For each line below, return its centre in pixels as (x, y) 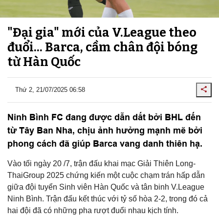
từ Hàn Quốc (44, 62)
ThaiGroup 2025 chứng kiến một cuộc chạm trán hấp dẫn (106, 175)
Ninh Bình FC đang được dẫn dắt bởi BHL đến (104, 117)
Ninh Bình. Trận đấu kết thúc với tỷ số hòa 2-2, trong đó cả (108, 198)
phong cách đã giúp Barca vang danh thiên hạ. (105, 143)
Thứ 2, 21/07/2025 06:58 (50, 90)
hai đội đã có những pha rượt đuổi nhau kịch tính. (93, 210)
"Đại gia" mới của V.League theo (102, 33)
